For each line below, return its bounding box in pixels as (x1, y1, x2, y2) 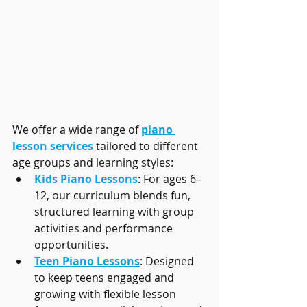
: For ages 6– (138, 171, 201, 186)
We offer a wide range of (12, 121, 141, 137)
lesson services (12, 138, 93, 153)
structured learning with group (34, 204, 197, 219)
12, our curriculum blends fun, (34, 187, 193, 203)
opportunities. (34, 236, 108, 252)
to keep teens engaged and (34, 269, 177, 285)
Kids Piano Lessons (34, 171, 138, 186)
